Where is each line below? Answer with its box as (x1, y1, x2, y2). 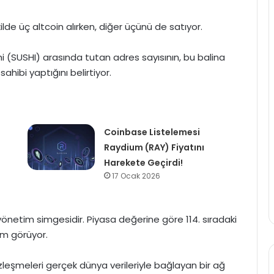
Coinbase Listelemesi (103, 126, 200, 139)
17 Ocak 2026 (111, 171, 160, 182)
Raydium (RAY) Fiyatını (103, 141, 204, 154)
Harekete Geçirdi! (103, 157, 183, 169)
